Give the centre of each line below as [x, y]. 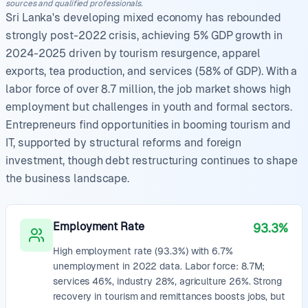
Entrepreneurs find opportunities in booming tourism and [148, 125]
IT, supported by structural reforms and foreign [124, 143]
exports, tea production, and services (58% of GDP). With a [152, 71]
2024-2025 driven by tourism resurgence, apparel [133, 53]
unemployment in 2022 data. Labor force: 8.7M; [159, 266]
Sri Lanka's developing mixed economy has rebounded [144, 18]
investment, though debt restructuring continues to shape [152, 161]
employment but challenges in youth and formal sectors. [149, 107]
